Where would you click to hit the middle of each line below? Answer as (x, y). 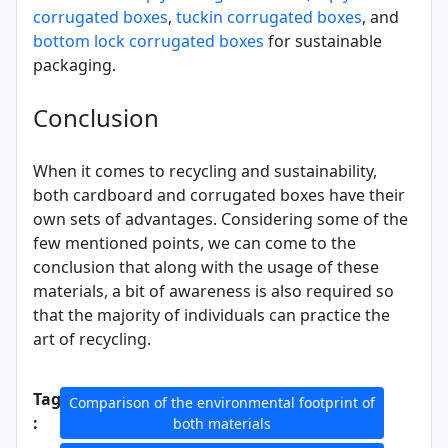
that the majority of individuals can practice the (211, 315)
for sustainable (323, 41)
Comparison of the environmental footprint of (222, 403)
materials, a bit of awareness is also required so (213, 291)
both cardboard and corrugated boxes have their (219, 195)
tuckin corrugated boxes (269, 17)
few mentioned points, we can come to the (194, 243)
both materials (222, 424)
